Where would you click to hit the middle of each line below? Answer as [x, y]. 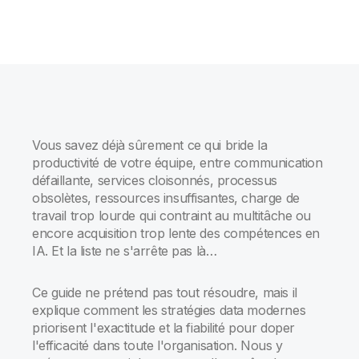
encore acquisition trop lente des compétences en [176, 233]
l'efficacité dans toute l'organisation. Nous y [157, 345]
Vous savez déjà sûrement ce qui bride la [150, 145]
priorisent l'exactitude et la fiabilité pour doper [163, 328]
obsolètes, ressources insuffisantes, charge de [166, 198]
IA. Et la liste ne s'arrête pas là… [128, 251]
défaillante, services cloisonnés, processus [155, 180]
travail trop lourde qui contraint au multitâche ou [171, 216]
